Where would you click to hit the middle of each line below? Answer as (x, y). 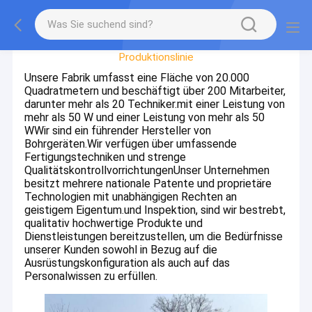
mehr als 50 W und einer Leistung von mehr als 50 (145, 117)
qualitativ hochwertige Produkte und (114, 223)
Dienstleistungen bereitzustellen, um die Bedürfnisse (154, 236)
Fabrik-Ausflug (156, 32)
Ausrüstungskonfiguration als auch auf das (127, 263)
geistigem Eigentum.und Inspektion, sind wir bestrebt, (155, 210)
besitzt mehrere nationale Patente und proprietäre (148, 184)
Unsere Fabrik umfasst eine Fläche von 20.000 (137, 78)
